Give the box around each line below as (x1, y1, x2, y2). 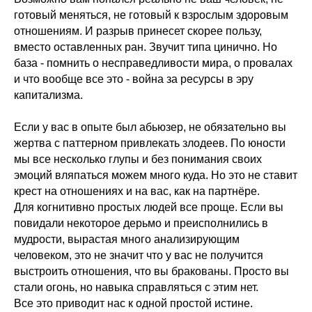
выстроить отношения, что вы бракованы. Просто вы (14, 265, 289, 278)
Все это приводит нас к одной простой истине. (14, 297, 253, 310)
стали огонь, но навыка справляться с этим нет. (14, 281, 258, 294)
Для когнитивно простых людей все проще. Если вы (14, 201, 283, 214)
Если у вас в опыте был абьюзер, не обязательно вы (14, 121, 286, 134)
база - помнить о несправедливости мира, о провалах (14, 57, 292, 70)
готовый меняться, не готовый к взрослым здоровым (14, 9, 288, 22)
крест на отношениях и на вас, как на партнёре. (14, 185, 260, 198)
